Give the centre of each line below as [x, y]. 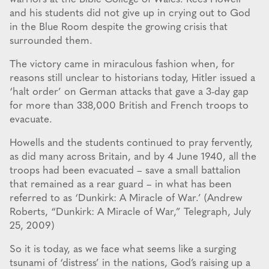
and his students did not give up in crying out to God [130, 14]
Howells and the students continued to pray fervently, [131, 144]
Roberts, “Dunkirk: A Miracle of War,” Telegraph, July [130, 213]
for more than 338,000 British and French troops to [129, 106]
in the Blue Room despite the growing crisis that [119, 28]
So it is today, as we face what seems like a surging [123, 250]
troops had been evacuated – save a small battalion [125, 171]
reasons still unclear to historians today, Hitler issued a [132, 79]
